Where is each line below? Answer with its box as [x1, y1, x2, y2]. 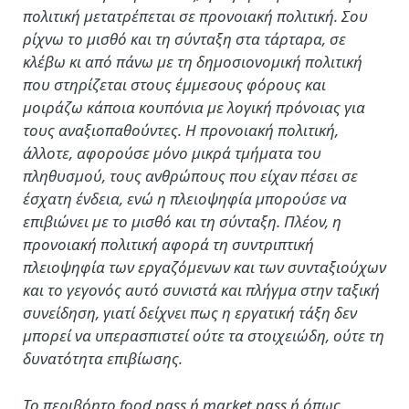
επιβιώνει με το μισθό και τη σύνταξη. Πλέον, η [23, 210, 341, 232]
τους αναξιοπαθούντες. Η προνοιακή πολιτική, [23, 119, 339, 141]
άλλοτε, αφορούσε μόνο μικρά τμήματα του [23, 142, 321, 163]
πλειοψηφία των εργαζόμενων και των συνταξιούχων [23, 256, 386, 278]
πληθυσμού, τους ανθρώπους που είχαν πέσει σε [23, 164, 358, 186]
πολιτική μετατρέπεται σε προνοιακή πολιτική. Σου [23, 5, 368, 26]
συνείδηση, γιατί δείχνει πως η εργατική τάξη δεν [23, 301, 357, 323]
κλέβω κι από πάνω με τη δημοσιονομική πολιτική [23, 50, 362, 72]
